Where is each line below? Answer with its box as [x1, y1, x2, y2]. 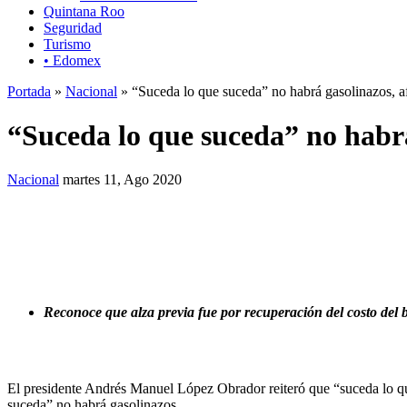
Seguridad [44, 19, 102, 35]
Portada [7, 83, 51, 99]
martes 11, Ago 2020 [63, 172, 182, 188]
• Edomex [44, 52, 101, 68]
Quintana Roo [44, 3, 124, 19]
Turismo [44, 35, 91, 52]
